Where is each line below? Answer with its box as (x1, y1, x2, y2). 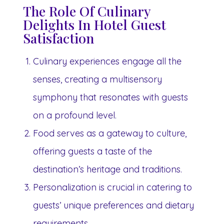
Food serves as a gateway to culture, (33, 127, 186, 139)
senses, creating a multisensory (33, 73, 162, 85)
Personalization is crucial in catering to (33, 181, 192, 193)
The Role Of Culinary (23, 1, 150, 20)
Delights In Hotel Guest (23, 15, 166, 33)
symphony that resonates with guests (33, 91, 188, 103)
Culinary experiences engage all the (33, 55, 181, 67)
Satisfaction (23, 28, 94, 47)
